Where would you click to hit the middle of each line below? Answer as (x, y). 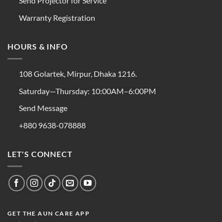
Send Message (43, 108)
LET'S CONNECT (40, 154)
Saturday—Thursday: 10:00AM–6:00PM (87, 91)
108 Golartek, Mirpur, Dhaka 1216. (78, 74)
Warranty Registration (57, 17)
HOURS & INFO (38, 47)
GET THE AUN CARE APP (49, 214)
